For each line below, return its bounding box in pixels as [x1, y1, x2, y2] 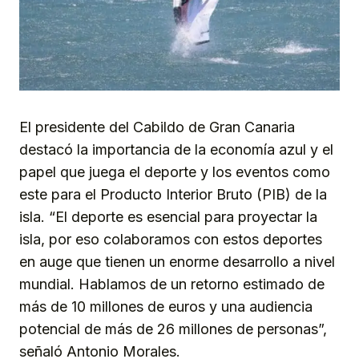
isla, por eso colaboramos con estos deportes [19, 231, 322, 248]
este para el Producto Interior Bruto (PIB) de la [19, 186, 327, 204]
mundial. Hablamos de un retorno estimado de [19, 276, 325, 293]
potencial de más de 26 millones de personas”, [19, 321, 327, 338]
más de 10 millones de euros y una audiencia [19, 298, 313, 316]
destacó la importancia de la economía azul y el [19, 141, 333, 159]
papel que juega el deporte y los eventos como [19, 163, 330, 181]
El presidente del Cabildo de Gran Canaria [19, 119, 295, 136]
